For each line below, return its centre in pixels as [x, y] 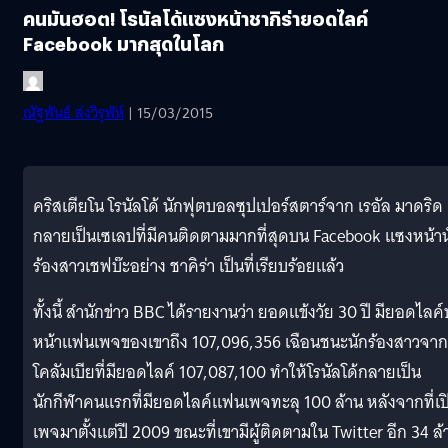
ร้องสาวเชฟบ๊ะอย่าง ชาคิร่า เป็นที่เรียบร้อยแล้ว [188, 266]
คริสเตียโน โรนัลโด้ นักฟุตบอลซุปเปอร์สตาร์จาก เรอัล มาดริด [238, 206]
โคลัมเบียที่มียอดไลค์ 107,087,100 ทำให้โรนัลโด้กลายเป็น [227, 372]
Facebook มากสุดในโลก [123, 43]
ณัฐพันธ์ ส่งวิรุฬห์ [73, 112]
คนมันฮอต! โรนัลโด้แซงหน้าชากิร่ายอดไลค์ [195, 18]
